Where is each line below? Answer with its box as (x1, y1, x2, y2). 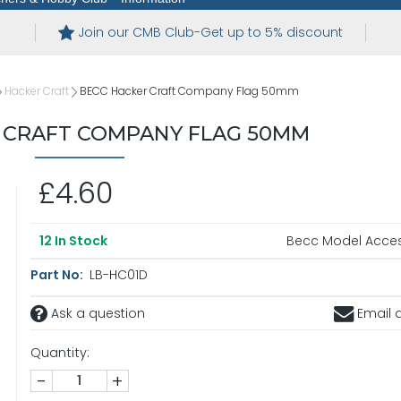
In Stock (51, 232, 107, 251)
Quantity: (30, 344, 90, 363)
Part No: (30, 266, 86, 285)
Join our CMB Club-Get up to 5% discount (77, 23, 343, 42)
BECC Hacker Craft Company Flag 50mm (80, 83, 299, 99)
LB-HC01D (85, 266, 148, 285)
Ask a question (47, 304, 145, 323)
